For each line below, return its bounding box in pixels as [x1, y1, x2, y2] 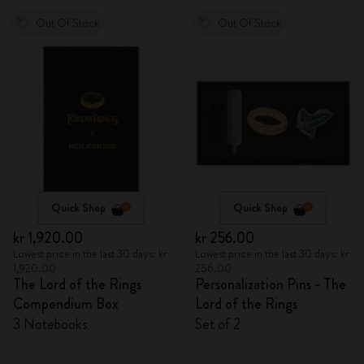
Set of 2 [195, 314, 240, 335]
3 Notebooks [13, 314, 88, 335]
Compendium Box [13, 293, 119, 314]
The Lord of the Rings [13, 274, 141, 295]
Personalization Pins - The [195, 274, 346, 295]
